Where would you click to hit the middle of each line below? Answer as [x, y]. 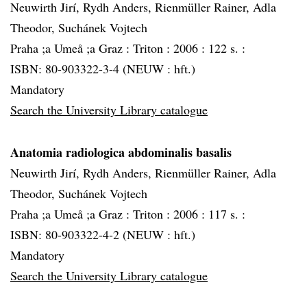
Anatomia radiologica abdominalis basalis [121, 152]
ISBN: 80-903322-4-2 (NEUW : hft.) [103, 234]
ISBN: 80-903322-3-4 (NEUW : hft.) [103, 69]
